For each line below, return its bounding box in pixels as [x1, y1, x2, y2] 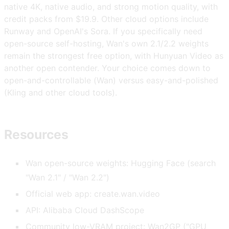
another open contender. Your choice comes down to [4, 62, 211, 73]
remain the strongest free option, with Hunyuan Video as [4, 50, 223, 61]
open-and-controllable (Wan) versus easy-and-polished [4, 75, 218, 85]
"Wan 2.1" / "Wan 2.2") [26, 172, 110, 183]
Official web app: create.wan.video [26, 189, 161, 199]
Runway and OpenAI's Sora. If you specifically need [4, 26, 202, 36]
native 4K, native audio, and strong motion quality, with [4, 1, 218, 12]
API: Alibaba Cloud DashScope [26, 205, 145, 216]
